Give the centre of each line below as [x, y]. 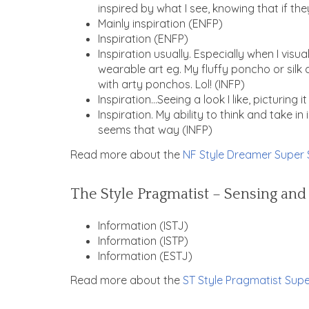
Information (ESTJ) [145, 256]
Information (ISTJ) [143, 225]
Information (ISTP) [143, 240]
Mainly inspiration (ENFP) [160, 24]
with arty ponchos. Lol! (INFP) [171, 84]
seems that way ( [142, 130]
